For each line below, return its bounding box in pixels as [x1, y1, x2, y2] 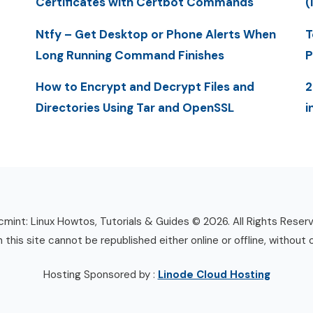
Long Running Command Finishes [35, 47, 224, 63]
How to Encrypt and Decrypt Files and [35, 78, 254, 94]
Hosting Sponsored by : [43, 268, 158, 282]
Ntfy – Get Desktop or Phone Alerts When [35, 26, 276, 42]
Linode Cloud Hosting [157, 268, 270, 282]
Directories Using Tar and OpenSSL [35, 99, 234, 115]
